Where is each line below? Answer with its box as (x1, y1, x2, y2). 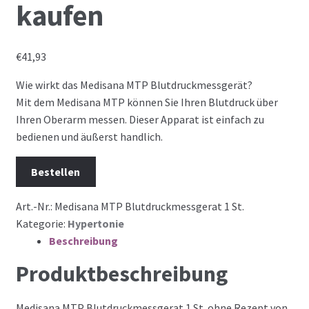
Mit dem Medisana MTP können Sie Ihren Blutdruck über (15, 94, 278, 109)
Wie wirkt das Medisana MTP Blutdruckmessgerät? (15, 77, 252, 92)
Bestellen (31, 164, 81, 179)
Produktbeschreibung (15, 260, 228, 288)
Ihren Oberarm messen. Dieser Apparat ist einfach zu (15, 112, 264, 126)
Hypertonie (67, 217, 124, 231)
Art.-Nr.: (15, 199, 54, 214)
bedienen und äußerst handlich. (15, 129, 163, 143)
